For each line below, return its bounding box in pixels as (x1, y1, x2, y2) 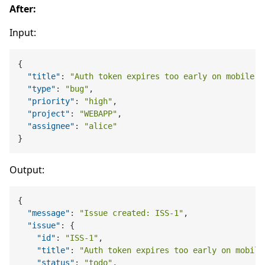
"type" (27, 83, 56, 93)
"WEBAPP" (79, 108, 118, 118)
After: (9, 2, 36, 16)
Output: (9, 163, 44, 177)
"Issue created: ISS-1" (79, 208, 184, 218)
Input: (9, 26, 36, 40)
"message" (27, 208, 70, 218)
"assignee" (27, 121, 75, 131)
